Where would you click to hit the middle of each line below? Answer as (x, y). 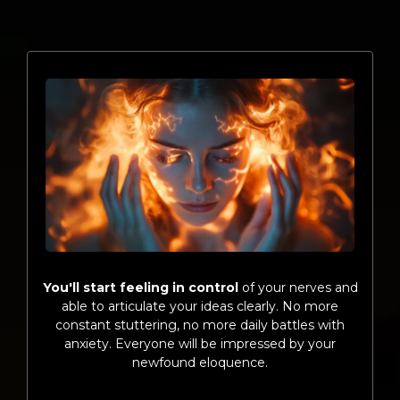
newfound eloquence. (200, 362)
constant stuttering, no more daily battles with (200, 325)
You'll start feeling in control (140, 287)
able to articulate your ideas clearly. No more (200, 306)
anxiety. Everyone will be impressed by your (200, 343)
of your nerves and (298, 287)
